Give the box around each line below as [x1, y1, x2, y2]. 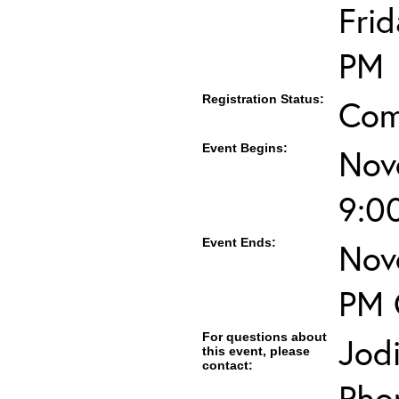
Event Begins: [202, 141, 288, 155]
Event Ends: [202, 235, 276, 249]
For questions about [202, 330, 327, 344]
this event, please [202, 344, 310, 358]
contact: [202, 358, 253, 372]
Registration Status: [202, 92, 324, 106]
